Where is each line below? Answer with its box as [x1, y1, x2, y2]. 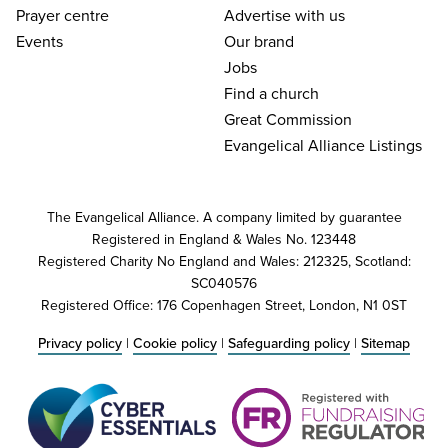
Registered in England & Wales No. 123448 [92, 229, 356, 250]
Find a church [224, 82, 319, 105]
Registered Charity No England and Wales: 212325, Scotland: [37, 251, 411, 272]
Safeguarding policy [228, 333, 350, 354]
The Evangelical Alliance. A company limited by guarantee [46, 207, 402, 228]
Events [16, 30, 63, 53]
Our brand [224, 30, 294, 53]
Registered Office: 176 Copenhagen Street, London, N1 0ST [41, 295, 407, 316]
